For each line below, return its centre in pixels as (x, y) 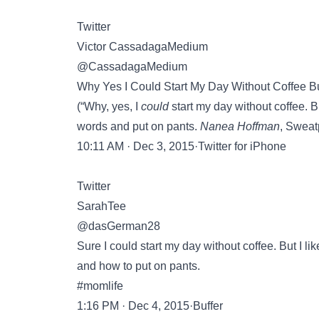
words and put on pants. (138, 126)
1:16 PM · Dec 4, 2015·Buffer (150, 306)
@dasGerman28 (119, 226)
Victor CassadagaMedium (142, 47)
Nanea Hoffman (240, 126)
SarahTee (101, 206)
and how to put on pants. (138, 266)
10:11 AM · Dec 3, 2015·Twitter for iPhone (182, 146)
